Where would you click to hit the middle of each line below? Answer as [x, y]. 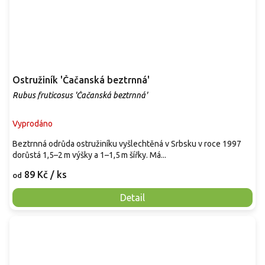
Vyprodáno [33, 123]
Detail [132, 197]
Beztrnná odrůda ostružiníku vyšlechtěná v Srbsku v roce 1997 [127, 143]
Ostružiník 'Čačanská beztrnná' [81, 80]
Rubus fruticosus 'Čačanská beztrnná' [80, 95]
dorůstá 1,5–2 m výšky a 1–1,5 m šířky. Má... [89, 155]
